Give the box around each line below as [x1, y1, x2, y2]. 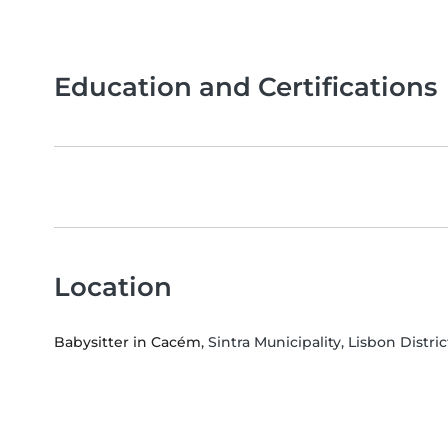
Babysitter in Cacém [54, 333, 201, 352]
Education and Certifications [54, 71, 437, 103]
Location [54, 271, 172, 303]
